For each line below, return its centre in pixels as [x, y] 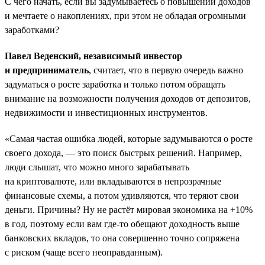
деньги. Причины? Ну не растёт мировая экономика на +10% [129, 209]
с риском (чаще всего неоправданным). [84, 252]
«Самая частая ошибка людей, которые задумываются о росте [129, 138]
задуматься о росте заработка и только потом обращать [115, 84]
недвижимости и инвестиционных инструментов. [106, 112]
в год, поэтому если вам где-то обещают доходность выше [122, 224]
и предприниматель [47, 70]
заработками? [32, 30]
